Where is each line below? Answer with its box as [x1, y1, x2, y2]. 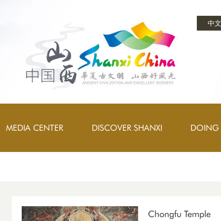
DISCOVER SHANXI [91, 123, 162, 133]
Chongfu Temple [148, 209, 211, 219]
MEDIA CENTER [6, 123, 63, 133]
